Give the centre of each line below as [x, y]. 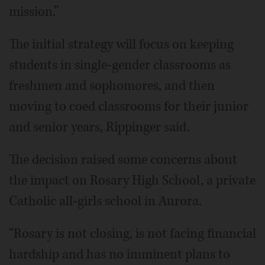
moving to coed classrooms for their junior [129, 107]
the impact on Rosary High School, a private [132, 181]
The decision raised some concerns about [123, 160]
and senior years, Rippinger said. [99, 127]
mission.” [34, 12]
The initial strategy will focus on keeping [121, 45]
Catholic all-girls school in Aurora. [105, 201]
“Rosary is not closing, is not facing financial [132, 234]
